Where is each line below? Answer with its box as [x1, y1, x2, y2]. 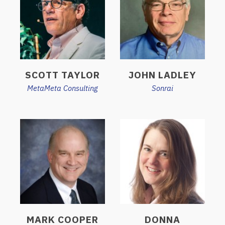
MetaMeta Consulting [27, 83, 98, 93]
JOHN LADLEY [129, 68, 196, 81]
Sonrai [152, 83, 173, 93]
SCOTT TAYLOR [25, 68, 100, 81]
